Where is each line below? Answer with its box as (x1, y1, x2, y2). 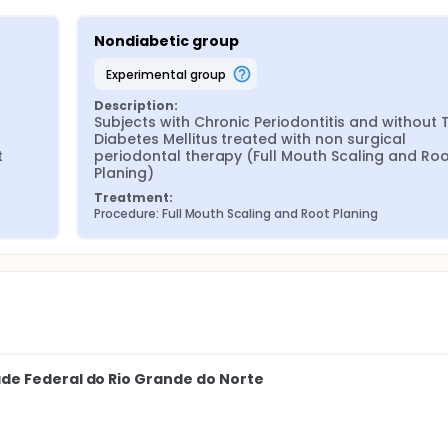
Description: (94, 97, 178, 114)
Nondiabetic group (94, 31, 239, 51)
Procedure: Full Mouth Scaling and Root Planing (94, 205, 378, 222)
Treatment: (94, 189, 173, 206)
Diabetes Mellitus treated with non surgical (94, 129, 406, 149)
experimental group (111, 65, 226, 83)
